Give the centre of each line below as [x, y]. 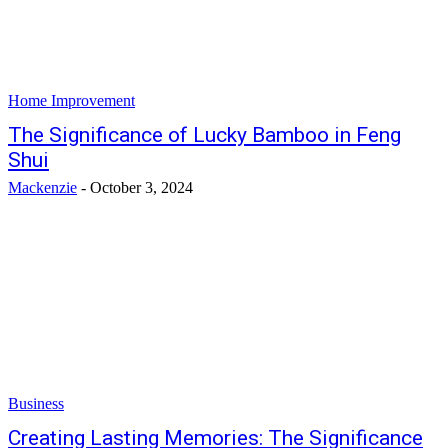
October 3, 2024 [141, 187]
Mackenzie [42, 187]
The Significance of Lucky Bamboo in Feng [204, 135]
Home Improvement [71, 100]
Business [36, 403]
